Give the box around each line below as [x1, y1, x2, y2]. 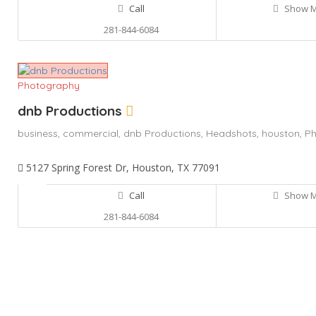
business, [18, 126, 63, 140]
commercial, [63, 126, 123, 140]
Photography [18, 78, 80, 92]
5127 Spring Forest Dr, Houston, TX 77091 [23, 160, 220, 174]
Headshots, [206, 126, 262, 140]
